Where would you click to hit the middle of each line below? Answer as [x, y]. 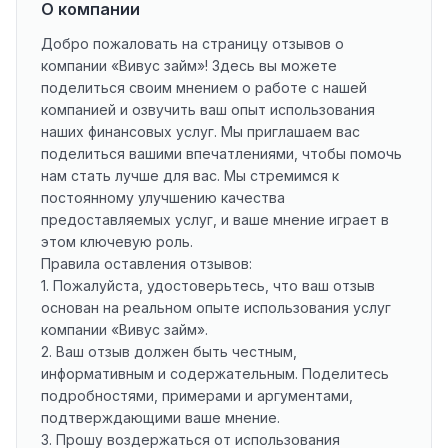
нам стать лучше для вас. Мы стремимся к [190, 175]
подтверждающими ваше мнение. [160, 417]
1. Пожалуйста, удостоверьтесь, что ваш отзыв [208, 285]
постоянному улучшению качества [163, 197]
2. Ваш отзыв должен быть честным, [169, 351]
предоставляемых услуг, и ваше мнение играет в [215, 219]
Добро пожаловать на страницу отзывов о [192, 43]
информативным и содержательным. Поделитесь [215, 373]
